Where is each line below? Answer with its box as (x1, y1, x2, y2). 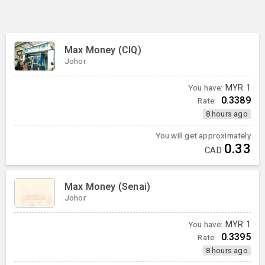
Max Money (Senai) (64, 180, 151, 192)
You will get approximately (155, 131, 251, 141)
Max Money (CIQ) (64, 44, 141, 56)
